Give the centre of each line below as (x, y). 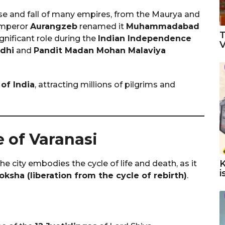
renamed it (102, 26)
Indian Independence (145, 38)
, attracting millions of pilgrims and (105, 84)
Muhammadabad (163, 26)
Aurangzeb (54, 26)
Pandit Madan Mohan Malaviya (100, 50)
